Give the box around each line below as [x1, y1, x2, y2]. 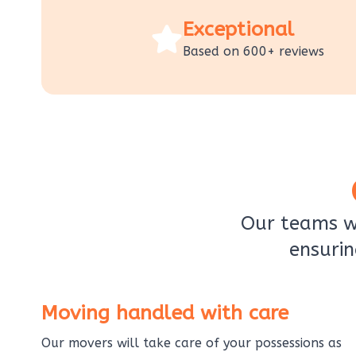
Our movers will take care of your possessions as [41, 335, 342, 350]
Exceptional [183, 17, 295, 41]
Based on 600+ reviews [183, 43, 325, 59]
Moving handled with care [41, 300, 288, 325]
